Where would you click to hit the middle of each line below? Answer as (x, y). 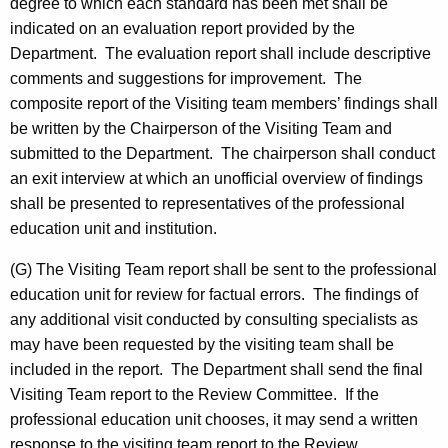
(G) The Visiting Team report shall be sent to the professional (223, 270)
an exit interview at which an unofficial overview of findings (216, 179)
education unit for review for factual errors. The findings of (214, 295)
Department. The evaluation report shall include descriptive (220, 54)
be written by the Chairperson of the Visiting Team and (201, 129)
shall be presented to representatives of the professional (207, 204)
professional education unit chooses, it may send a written (214, 420)
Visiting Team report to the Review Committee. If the (194, 395)
